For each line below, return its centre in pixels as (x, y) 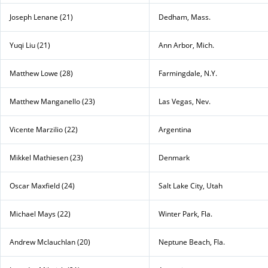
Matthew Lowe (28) (41, 73)
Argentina (175, 129)
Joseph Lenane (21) (41, 17)
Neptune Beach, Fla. (192, 242)
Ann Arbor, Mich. (186, 45)
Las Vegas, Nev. (185, 101)
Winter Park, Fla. (185, 214)
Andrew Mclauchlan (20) (50, 242)
